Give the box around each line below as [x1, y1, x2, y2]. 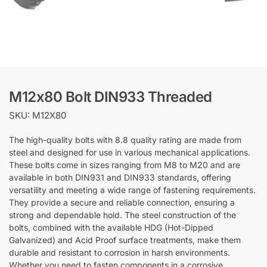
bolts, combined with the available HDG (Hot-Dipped [9, 222, 213, 233]
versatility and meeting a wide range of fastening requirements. [9, 185, 256, 195]
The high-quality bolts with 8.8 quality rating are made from [9, 135, 241, 145]
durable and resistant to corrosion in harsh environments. [9, 247, 230, 258]
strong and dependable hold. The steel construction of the [9, 210, 236, 221]
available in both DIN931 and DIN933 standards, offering [9, 172, 231, 183]
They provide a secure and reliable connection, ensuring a [9, 197, 235, 208]
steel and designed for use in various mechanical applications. [9, 147, 250, 158]
